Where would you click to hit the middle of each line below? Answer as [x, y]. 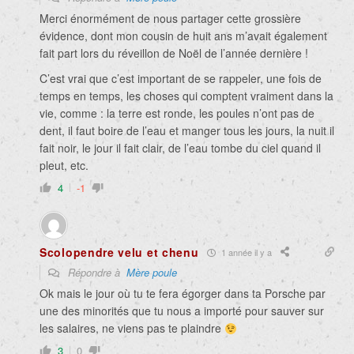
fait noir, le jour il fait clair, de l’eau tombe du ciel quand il [180, 148]
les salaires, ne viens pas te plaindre [132, 328]
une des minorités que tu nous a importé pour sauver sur [182, 311]
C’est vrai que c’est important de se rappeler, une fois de [181, 79]
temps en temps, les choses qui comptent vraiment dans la [186, 96]
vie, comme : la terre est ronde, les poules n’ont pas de [177, 113]
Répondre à [96, 273]
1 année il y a [245, 252]
